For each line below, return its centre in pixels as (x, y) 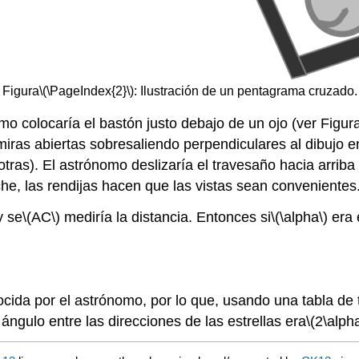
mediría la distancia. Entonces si (165, 217)
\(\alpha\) (299, 217)
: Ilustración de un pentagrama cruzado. (245, 91)
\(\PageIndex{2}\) (86, 91)
